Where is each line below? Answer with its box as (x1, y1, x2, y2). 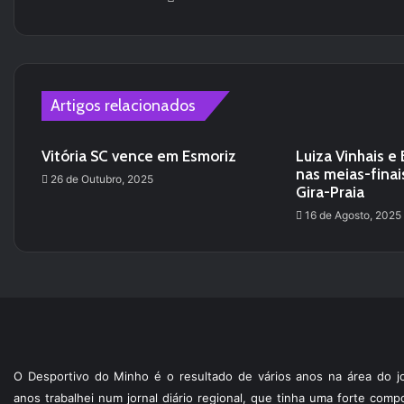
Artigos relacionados (50, 96, 196, 115)
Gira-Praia (295, 183, 364, 201)
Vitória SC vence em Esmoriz (41, 147, 236, 165)
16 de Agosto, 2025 (304, 208, 401, 222)
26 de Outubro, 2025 (50, 172, 153, 186)
